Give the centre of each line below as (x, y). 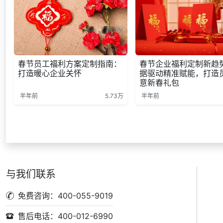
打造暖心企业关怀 (50, 73)
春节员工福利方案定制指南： (70, 64)
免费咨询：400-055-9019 (65, 196)
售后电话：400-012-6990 (65, 216)
